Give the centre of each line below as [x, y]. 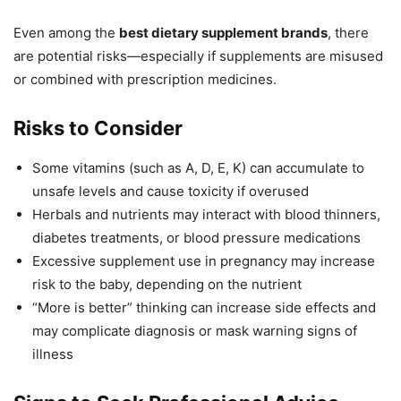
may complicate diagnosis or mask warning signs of [195, 331]
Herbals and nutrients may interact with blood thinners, [206, 215]
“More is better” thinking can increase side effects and [204, 308]
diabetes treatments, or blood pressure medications [196, 238]
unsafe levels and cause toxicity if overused [171, 192]
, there [348, 33]
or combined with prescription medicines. [145, 80]
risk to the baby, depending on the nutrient [167, 285]
